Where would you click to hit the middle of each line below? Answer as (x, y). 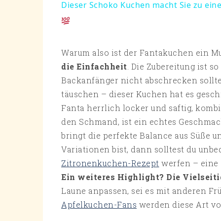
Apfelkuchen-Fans (99, 205)
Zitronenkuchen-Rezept (110, 163)
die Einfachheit (94, 67)
